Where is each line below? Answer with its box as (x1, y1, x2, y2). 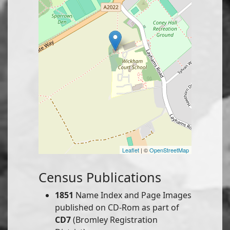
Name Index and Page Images (73, 189, 191, 201)
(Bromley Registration (71, 214, 158, 226)
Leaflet (122, 146, 139, 155)
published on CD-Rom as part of (55, 202, 179, 214)
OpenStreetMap (149, 146, 189, 155)
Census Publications (39, 168, 161, 186)
